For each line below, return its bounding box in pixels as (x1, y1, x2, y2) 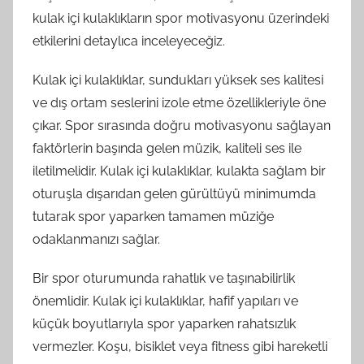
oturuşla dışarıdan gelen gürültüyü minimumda (32, 186, 316, 201)
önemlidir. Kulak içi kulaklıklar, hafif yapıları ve (32, 293, 298, 309)
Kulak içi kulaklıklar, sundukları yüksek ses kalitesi (32, 72, 323, 88)
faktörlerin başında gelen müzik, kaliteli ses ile (32, 141, 301, 156)
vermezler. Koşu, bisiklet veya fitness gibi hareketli (32, 339, 327, 354)
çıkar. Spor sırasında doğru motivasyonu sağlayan (32, 118, 331, 133)
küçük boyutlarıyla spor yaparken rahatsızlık (32, 316, 296, 331)
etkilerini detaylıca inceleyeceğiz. (32, 33, 225, 49)
